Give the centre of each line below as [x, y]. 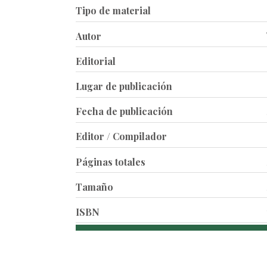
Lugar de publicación [124, 86]
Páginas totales [111, 162]
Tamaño [94, 187]
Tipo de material [113, 11]
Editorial [96, 61]
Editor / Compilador [121, 136]
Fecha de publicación [124, 111]
